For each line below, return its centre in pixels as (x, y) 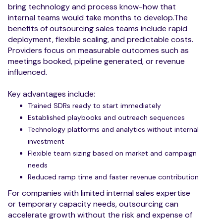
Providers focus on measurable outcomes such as (98, 50)
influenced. (28, 72)
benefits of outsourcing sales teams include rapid (98, 28)
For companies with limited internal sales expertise (99, 193)
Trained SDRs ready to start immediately (94, 105)
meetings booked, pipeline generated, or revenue (96, 61)
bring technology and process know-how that (92, 6)
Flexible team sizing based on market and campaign (112, 153)
